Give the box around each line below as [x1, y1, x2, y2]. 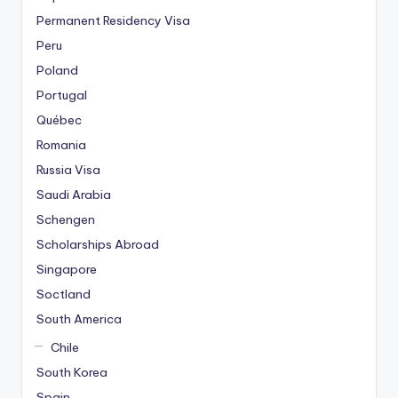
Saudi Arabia [36, 186, 111, 203]
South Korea [36, 364, 107, 381]
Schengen [36, 211, 95, 227]
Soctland [36, 285, 91, 302]
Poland [36, 61, 78, 78]
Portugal [36, 86, 87, 103]
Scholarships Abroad [36, 235, 159, 252]
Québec [36, 111, 82, 128]
